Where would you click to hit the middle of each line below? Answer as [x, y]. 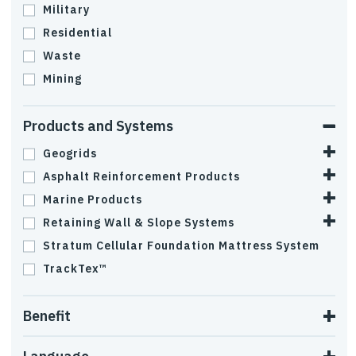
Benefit [47, 316]
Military [66, 10]
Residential [77, 33]
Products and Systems [98, 126]
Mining [62, 79]
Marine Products [93, 199]
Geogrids [70, 153]
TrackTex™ [75, 269]
